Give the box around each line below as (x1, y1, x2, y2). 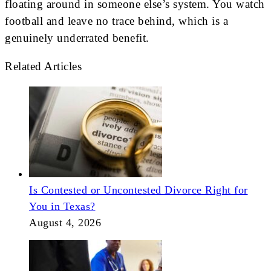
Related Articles (5, 59, 82, 73)
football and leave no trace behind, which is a (5, 14, 228, 27)
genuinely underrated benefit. (5, 31, 149, 44)
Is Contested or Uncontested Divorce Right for (29, 183, 248, 196)
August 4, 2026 (29, 216, 101, 229)
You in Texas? (29, 200, 96, 212)
